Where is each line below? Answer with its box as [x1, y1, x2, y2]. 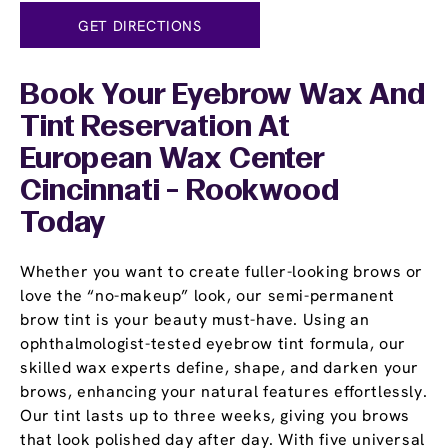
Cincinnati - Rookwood [20, 178, 339, 207]
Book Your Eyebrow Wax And [20, 82, 425, 111]
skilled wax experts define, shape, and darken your [20, 357, 420, 379]
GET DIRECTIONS [78, 15, 202, 35]
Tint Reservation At [20, 114, 290, 143]
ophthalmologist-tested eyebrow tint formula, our [20, 333, 406, 355]
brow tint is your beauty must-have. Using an [20, 309, 370, 331]
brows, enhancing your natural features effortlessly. [20, 381, 428, 403]
